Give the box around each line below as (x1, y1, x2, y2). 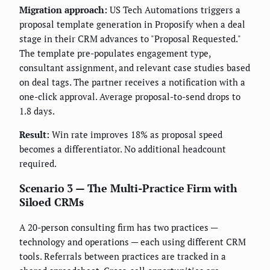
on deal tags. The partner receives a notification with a (19, 75, 245, 88)
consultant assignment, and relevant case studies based (19, 61, 250, 74)
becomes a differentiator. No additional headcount (19, 142, 226, 155)
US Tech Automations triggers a (107, 3, 240, 16)
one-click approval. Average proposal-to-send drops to (19, 90, 240, 102)
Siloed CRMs (19, 194, 84, 209)
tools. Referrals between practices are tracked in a (19, 250, 226, 262)
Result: (19, 128, 49, 140)
